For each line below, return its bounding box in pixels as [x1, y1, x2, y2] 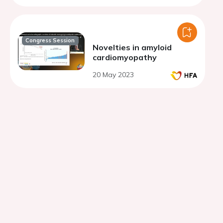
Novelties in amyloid [93, 42, 172, 52]
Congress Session [25, 37, 75, 44]
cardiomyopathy [93, 52, 157, 62]
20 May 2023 [93, 70, 134, 79]
